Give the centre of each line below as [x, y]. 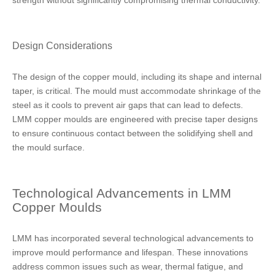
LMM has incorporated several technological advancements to [133, 238]
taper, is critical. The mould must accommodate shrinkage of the [137, 91]
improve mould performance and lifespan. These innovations [130, 252]
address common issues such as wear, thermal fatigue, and [128, 266]
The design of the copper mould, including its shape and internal [137, 77]
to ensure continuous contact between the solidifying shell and [133, 133]
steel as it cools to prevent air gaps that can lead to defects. [128, 105]
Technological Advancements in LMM [122, 193]
